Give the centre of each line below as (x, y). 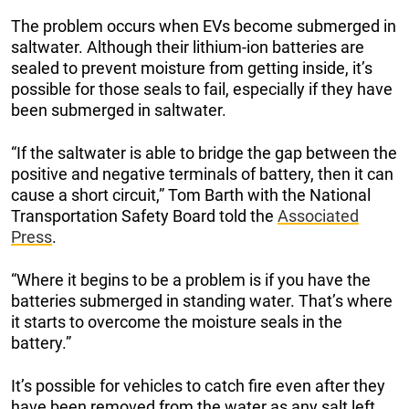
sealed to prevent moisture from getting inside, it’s (192, 68)
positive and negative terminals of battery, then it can (202, 174)
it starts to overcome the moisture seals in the (177, 322)
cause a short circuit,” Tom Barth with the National (191, 195)
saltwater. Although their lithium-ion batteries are (188, 47)
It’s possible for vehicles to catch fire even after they (198, 386)
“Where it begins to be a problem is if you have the (191, 280)
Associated (318, 216)
